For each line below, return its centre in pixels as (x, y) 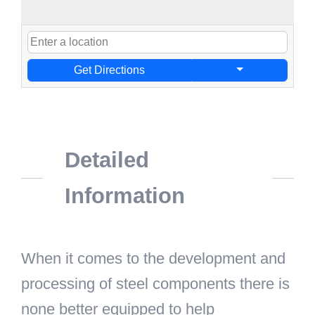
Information (124, 196)
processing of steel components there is (155, 284)
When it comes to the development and (153, 259)
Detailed (107, 160)
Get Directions (110, 70)
